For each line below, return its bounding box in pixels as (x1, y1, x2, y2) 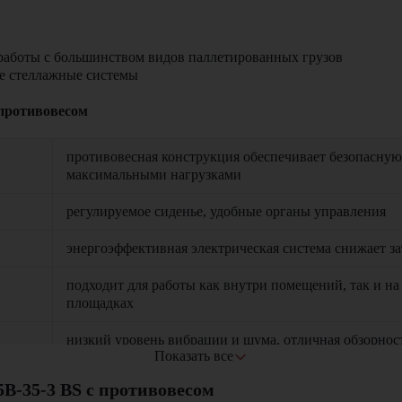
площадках (66, 295, 134, 310)
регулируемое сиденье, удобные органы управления (66, 204, 386, 219)
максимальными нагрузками (66, 167, 241, 182)
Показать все (154, 348, 233, 363)
